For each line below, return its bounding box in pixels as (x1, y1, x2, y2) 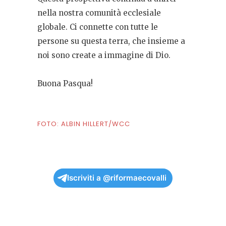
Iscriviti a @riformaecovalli (67, 173, 166, 183)
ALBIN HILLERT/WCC (61, 119, 130, 129)
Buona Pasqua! (37, 79, 93, 89)
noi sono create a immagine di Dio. (37, 50, 171, 61)
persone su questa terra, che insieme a (37, 36, 185, 46)
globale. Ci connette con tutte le (37, 22, 158, 32)
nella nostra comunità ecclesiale (37, 8, 161, 18)
